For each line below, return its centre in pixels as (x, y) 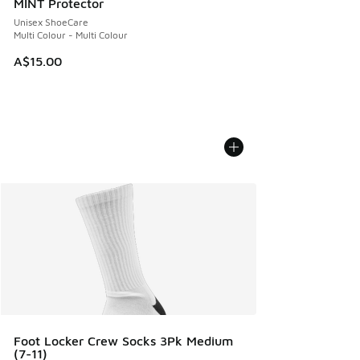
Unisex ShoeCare (51, 22)
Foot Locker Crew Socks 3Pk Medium (123, 341)
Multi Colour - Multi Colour (71, 35)
